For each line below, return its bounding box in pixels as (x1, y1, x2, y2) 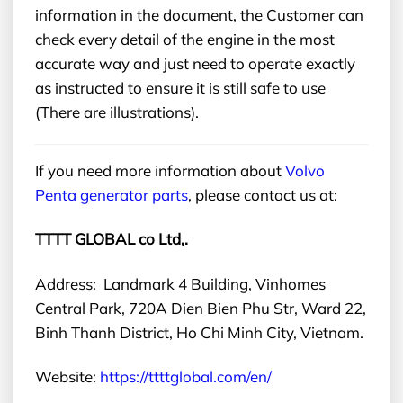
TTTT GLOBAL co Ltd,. (35, 229, 188, 249)
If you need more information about (35, 161, 285, 181)
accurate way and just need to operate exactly (35, 54, 355, 74)
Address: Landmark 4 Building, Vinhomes (35, 273, 326, 293)
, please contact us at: (188, 185, 337, 205)
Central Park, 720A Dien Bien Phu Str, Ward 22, (35, 298, 366, 318)
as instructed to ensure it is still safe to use (35, 78, 326, 98)
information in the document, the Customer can (35, 5, 363, 25)
